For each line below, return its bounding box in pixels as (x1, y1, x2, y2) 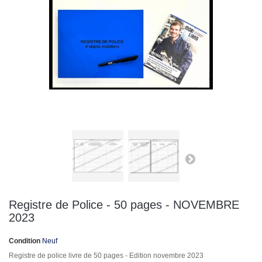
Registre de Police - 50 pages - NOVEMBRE (9, 198, 239, 212)
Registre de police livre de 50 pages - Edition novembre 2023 (9, 251, 204, 260)
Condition (9, 237, 40, 246)
